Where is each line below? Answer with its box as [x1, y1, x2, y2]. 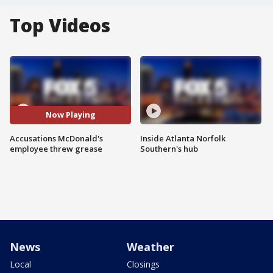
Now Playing [45, 109, 96, 121]
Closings [127, 258, 160, 270]
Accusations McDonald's [10, 132, 103, 144]
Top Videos [10, 13, 110, 38]
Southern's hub [140, 143, 198, 154]
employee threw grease [10, 143, 102, 154]
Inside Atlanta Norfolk [140, 132, 225, 144]
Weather [127, 239, 174, 254]
